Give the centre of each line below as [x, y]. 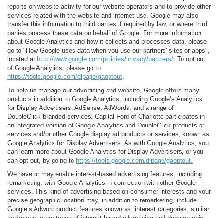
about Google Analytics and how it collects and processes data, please [107, 41]
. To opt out [189, 59]
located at [22, 59]
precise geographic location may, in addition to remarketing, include [102, 200]
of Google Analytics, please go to [54, 68]
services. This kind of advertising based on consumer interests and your [109, 191]
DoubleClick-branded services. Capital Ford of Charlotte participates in [106, 116]
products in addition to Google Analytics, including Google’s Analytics [105, 99]
